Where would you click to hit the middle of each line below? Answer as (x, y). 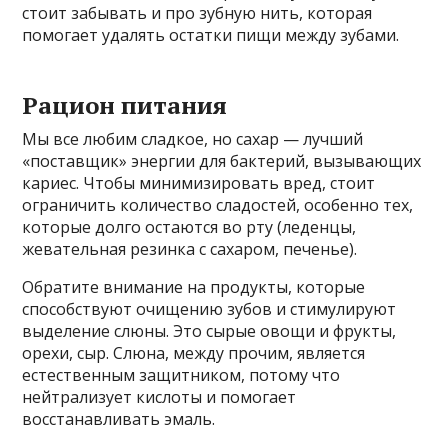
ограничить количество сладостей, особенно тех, (218, 205)
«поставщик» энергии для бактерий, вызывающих (222, 161)
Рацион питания (125, 105)
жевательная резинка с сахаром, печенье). (190, 249)
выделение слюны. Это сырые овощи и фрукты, (209, 331)
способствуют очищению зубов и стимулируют (209, 309)
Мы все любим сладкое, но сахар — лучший (193, 139)
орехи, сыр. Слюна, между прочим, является (194, 353)
